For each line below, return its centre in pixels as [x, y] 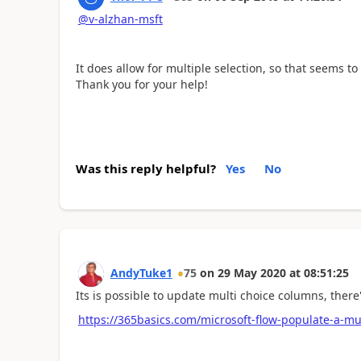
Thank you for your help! [141, 85]
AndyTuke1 [141, 272]
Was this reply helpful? [145, 168]
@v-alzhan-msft [120, 19]
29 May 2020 [251, 272]
